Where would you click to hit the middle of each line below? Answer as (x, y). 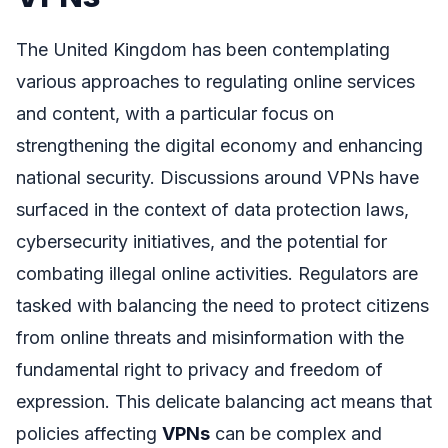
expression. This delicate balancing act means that (224, 401)
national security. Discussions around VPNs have (217, 177)
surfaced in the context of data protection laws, (212, 209)
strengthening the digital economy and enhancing (219, 145)
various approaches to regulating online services (215, 81)
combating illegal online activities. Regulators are (217, 273)
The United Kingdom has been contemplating (203, 49)
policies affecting (89, 433)
